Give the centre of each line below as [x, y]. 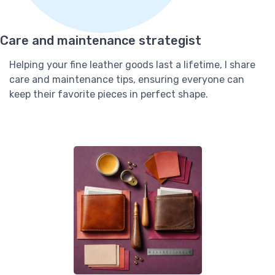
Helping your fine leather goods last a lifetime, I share [132, 65]
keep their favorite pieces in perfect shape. [109, 95]
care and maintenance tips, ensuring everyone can [127, 80]
